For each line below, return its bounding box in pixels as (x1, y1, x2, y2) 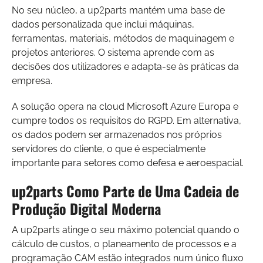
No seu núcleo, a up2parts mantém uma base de (12, 4, 225, 16)
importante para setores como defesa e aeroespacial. (12, 157, 244, 168)
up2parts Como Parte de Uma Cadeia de (12, 180, 239, 201)
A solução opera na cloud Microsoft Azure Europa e (12, 100, 238, 112)
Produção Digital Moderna (12, 197, 161, 219)
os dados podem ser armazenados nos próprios (12, 129, 222, 140)
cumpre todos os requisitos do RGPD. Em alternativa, (12, 114, 241, 126)
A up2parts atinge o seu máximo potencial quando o (12, 224, 240, 235)
